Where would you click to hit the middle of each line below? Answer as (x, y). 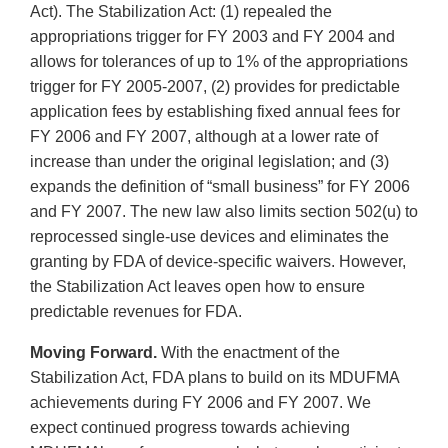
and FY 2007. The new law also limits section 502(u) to (224, 212)
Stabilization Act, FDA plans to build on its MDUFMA (214, 378)
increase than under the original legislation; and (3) (209, 162)
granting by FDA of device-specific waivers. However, (218, 262)
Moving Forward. (93, 353)
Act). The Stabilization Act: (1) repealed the (181, 12)
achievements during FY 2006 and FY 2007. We (200, 403)
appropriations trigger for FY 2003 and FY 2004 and (212, 37)
